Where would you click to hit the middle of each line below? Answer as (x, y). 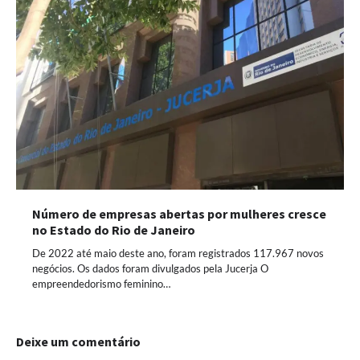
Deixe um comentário (78, 342)
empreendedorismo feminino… (101, 284)
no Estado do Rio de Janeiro (114, 230)
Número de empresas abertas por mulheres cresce (179, 214)
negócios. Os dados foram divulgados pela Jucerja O (150, 269)
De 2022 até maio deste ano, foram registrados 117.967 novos (178, 254)
